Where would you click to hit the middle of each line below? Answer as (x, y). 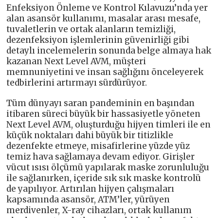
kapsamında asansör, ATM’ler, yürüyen (88, 200)
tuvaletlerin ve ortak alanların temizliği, (91, 29)
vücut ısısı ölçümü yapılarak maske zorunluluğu (108, 168)
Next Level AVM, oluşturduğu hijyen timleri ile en (109, 125)
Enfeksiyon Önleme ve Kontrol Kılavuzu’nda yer (107, 8)
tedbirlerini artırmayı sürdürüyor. (77, 83)
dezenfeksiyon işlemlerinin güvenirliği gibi (98, 40)
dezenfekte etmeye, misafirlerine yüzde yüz (98, 146)
